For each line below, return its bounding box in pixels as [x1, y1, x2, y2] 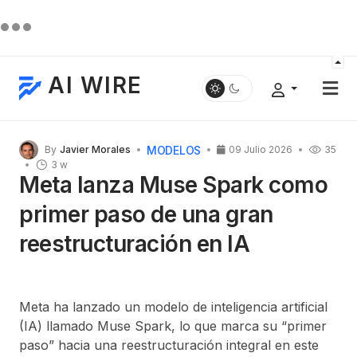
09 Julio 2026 [229, 143, 293, 155]
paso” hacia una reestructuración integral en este [19, 337, 319, 353]
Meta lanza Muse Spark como [19, 171, 328, 198]
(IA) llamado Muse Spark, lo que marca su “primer [19, 318, 327, 334]
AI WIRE [48, 72, 143, 99]
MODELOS [147, 143, 202, 157]
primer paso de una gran [19, 201, 273, 228]
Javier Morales [60, 143, 131, 155]
